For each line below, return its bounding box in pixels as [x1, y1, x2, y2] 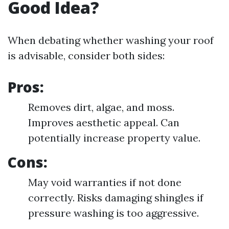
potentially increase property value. [28, 131, 200, 144]
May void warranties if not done [28, 176, 181, 189]
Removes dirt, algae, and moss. [28, 101, 174, 113]
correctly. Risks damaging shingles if [28, 191, 203, 204]
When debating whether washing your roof [8, 34, 214, 47]
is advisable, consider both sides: [8, 49, 165, 62]
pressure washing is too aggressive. [28, 207, 199, 219]
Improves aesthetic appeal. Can [28, 116, 179, 129]
